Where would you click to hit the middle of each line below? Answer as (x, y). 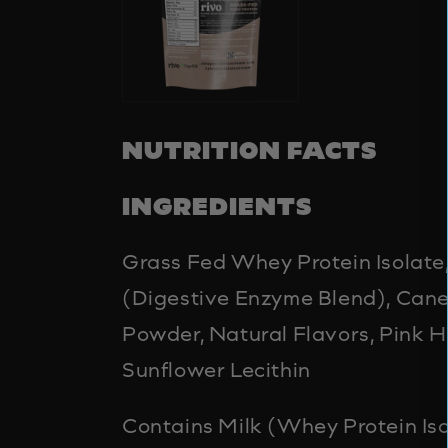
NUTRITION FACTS (249, 149)
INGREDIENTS (217, 205)
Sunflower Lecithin (216, 369)
